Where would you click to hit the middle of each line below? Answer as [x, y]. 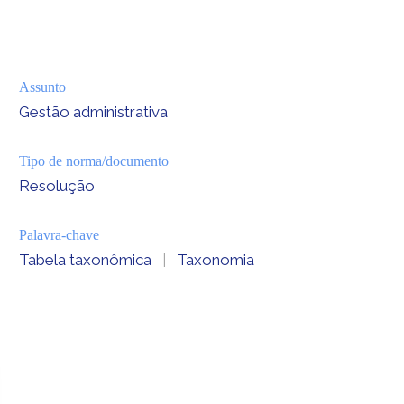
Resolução [57, 185]
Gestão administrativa [94, 111]
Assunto [43, 87]
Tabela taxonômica [86, 259]
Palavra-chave [60, 234]
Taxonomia [216, 259]
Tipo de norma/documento [94, 161]
